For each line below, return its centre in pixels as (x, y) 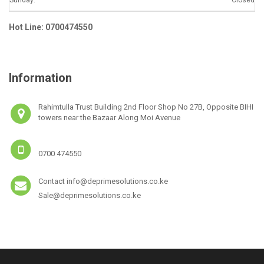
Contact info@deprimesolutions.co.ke (103, 181)
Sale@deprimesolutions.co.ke (90, 196)
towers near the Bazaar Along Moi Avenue (110, 118)
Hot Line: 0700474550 (51, 27)
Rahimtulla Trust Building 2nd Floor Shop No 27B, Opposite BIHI (146, 107)
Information (40, 78)
